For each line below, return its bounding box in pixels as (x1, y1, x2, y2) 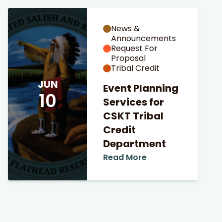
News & (111, 23, 140, 34)
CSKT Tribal (103, 109, 164, 123)
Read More (103, 152, 147, 163)
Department (103, 137, 166, 151)
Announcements (111, 33, 176, 44)
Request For (111, 43, 158, 54)
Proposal (111, 53, 146, 64)
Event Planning (103, 81, 178, 95)
